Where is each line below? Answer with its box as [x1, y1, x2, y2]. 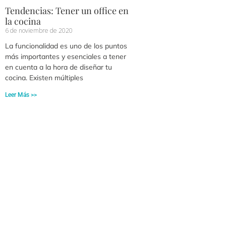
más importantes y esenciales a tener [5, 51, 126, 61]
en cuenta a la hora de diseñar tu [5, 62, 112, 72]
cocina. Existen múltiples [5, 73, 83, 82]
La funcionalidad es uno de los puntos [5, 41, 127, 50]
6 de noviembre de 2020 [5, 26, 73, 35]
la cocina [5, 15, 41, 27]
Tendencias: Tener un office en [5, 4, 129, 17]
